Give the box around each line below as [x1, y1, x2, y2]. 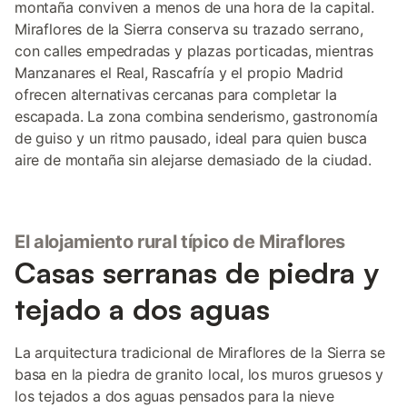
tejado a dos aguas [15, 291, 270, 327]
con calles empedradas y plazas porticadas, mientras [15, 42, 374, 60]
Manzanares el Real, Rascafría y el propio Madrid [15, 64, 343, 82]
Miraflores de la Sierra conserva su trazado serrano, [15, 20, 363, 38]
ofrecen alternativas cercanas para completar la [15, 85, 337, 104]
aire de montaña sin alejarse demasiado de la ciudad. [15, 151, 372, 169]
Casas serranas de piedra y [15, 254, 379, 291]
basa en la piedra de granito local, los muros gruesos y [15, 365, 384, 383]
